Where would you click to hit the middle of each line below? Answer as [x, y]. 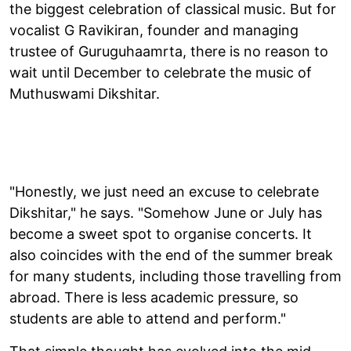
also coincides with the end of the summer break [171, 255]
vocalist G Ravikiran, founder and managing [154, 30]
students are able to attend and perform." [148, 318]
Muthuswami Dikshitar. [85, 93]
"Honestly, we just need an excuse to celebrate [164, 191]
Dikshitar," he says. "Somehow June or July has [166, 212]
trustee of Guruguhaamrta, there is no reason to [169, 51]
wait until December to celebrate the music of [161, 72]
